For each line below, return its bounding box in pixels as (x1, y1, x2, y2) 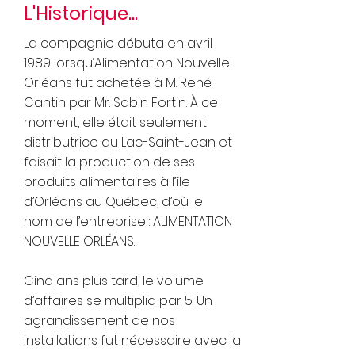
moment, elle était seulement (24, 113, 207, 132)
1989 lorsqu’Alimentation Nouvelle (24, 53, 230, 72)
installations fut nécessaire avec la (24, 330, 241, 349)
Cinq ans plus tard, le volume (24, 271, 204, 290)
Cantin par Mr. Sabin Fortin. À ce (24, 93, 218, 112)
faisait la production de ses (24, 152, 195, 171)
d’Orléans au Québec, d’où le (24, 192, 203, 211)
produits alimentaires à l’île (24, 172, 190, 191)
